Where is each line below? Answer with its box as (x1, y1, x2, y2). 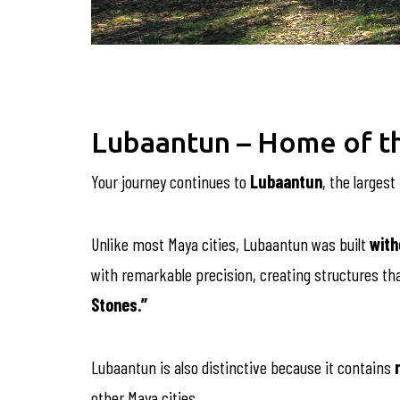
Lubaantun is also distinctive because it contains (91, 356, 395, 378)
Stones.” (91, 294, 147, 315)
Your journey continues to (91, 171, 250, 192)
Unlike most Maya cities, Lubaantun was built (91, 233, 370, 254)
